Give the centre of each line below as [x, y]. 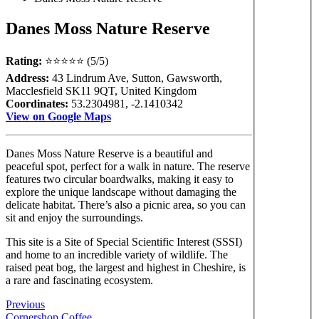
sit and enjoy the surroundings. [74, 217]
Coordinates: [37, 103]
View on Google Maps [58, 116]
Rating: [24, 61]
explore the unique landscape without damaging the [121, 192]
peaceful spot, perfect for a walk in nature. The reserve [128, 166]
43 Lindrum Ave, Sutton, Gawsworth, [136, 78]
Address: [27, 78]
